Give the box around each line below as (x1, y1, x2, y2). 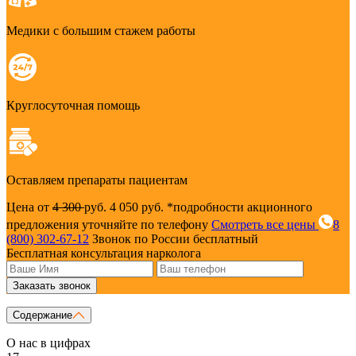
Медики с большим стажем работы (6, 24, 195, 38)
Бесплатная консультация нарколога (6, 246, 201, 261)
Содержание (13, 309, 72, 322)
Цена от (6, 200, 52, 215)
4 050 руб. (110, 200, 167, 215)
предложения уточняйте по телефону (6, 218, 211, 232)
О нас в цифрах (6, 336, 91, 350)
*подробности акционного (167, 200, 312, 215)
